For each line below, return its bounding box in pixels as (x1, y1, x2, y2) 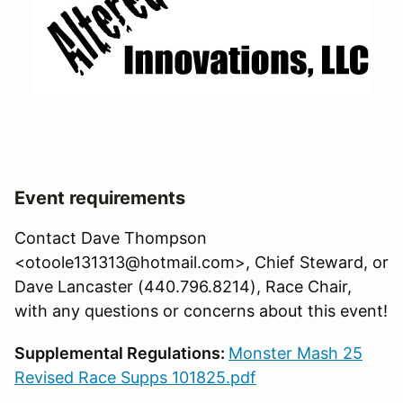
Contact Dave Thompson (14, 228, 207, 248)
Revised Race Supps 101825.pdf (14, 368, 256, 388)
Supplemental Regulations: (14, 344, 228, 363)
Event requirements (14, 187, 185, 210)
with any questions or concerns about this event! (14, 301, 388, 321)
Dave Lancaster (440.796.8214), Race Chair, (14, 277, 352, 297)
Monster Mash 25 (228, 344, 363, 363)
